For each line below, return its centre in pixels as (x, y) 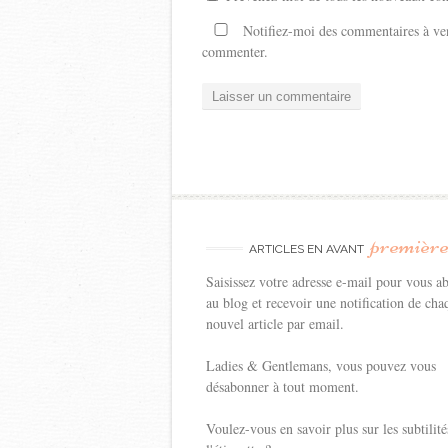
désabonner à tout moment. (282, 387)
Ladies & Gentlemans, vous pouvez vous (321, 366)
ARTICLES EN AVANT (307, 249)
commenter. (235, 52)
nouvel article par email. (275, 324)
